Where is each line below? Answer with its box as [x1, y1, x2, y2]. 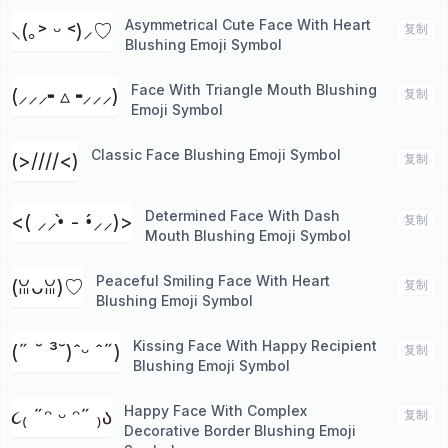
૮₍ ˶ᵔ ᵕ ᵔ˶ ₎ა [11, 405, 112, 429]
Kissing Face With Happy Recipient [133, 337, 377, 354]
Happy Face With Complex [124, 402, 307, 419]
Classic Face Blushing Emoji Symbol [91, 146, 341, 163]
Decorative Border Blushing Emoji [124, 422, 356, 439]
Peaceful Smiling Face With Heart [96, 272, 330, 289]
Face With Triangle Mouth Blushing [131, 81, 377, 98]
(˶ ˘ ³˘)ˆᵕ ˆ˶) [11, 340, 121, 364]
